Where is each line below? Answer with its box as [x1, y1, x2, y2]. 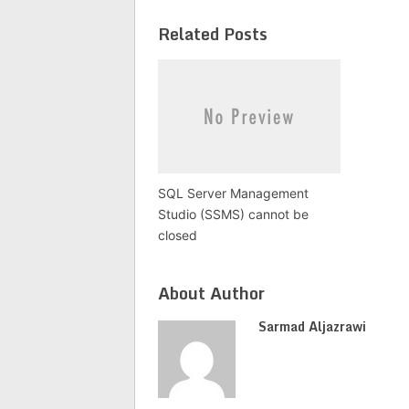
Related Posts [158, 20, 267, 48]
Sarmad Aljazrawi [258, 316, 366, 338]
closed [158, 227, 197, 244]
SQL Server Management [158, 185, 309, 202]
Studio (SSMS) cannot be [158, 206, 309, 223]
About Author [158, 279, 265, 308]
